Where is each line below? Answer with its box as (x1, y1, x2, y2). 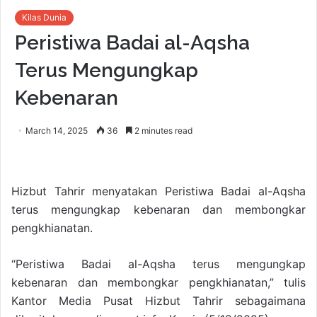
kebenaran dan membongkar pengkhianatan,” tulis (11, 275, 306, 290)
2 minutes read (132, 125, 192, 137)
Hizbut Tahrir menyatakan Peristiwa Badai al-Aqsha (11, 184, 306, 199)
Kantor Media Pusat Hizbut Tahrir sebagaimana (11, 294, 306, 309)
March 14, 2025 (25, 125, 88, 137)
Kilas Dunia (22, 12, 67, 23)
